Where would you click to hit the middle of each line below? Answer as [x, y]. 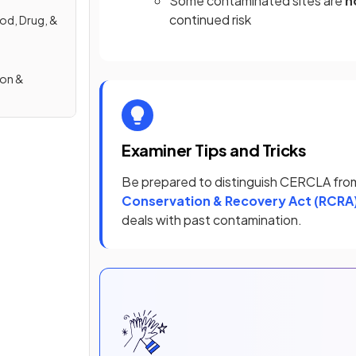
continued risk [210, 19]
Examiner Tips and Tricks [214, 150]
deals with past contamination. [212, 220]
